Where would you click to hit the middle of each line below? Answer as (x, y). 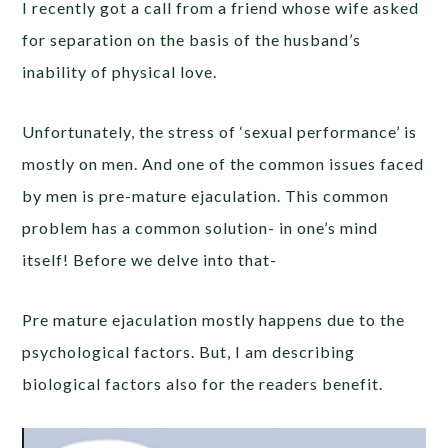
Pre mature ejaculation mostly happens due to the (214, 320)
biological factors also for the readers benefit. (203, 384)
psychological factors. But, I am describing (189, 352)
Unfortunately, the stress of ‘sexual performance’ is (220, 132)
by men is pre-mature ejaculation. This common (206, 196)
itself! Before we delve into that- (150, 260)
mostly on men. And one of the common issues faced (223, 164)
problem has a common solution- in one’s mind (200, 228)
